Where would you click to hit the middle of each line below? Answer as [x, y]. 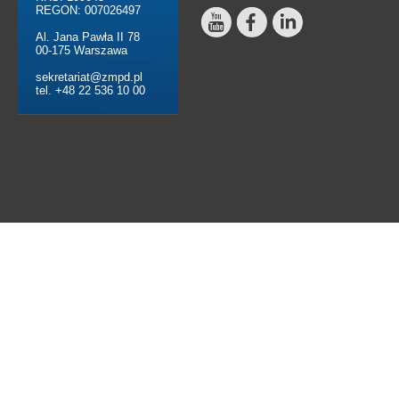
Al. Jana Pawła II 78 [88, 37]
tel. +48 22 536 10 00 [90, 91]
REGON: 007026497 [88, 11]
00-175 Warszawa [81, 51]
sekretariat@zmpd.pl [89, 77]
